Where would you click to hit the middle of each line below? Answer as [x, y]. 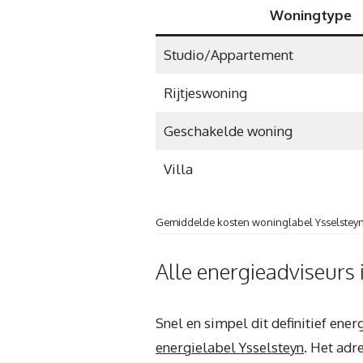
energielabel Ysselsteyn [230, 347]
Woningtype [310, 15]
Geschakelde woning [228, 130]
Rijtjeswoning [205, 92]
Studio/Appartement [228, 54]
